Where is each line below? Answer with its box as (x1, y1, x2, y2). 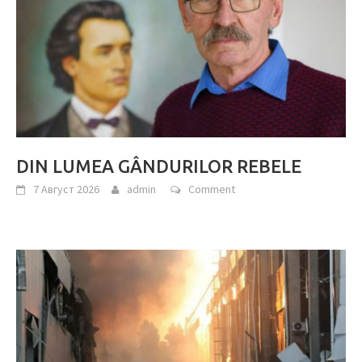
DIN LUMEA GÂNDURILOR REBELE (16, 156, 301, 177)
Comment (188, 182, 235, 197)
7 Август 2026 (33, 182, 99, 197)
